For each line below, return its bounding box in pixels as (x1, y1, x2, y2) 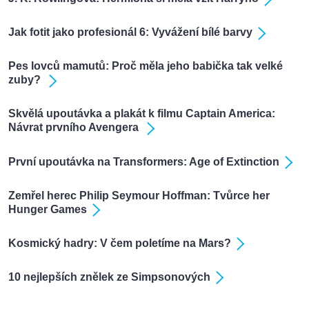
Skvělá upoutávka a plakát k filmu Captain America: (8, 108, 275, 120)
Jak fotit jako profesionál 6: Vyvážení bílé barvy (8, 26, 252, 39)
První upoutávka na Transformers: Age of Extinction (8, 155, 279, 168)
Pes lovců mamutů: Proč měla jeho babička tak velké (8, 60, 283, 72)
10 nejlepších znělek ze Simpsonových (8, 270, 210, 283)
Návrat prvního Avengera (8, 121, 141, 134)
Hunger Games (8, 203, 87, 215)
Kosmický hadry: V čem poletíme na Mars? (8, 237, 231, 249)
